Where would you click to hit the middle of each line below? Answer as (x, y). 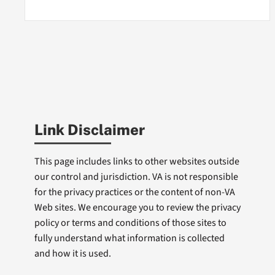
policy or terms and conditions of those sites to (130, 223)
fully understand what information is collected (129, 238)
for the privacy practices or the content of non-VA (134, 192)
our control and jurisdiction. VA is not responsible (136, 177)
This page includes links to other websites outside (137, 162)
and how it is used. (72, 254)
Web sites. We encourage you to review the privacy (137, 208)
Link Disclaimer (89, 130)
